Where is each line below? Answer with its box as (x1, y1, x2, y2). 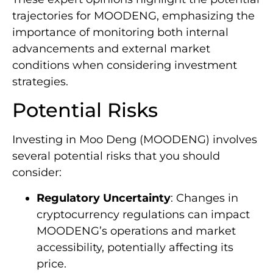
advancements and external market (12, 42, 210, 56)
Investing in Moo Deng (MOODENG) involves (12, 133, 257, 147)
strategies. (12, 75, 68, 89)
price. (37, 257, 66, 271)
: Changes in (171, 191, 238, 205)
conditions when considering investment (12, 58, 237, 73)
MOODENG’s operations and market (37, 224, 236, 238)
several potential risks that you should (12, 149, 220, 163)
